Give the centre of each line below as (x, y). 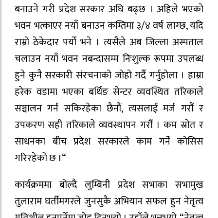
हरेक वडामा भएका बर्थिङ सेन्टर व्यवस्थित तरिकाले (109, 92)
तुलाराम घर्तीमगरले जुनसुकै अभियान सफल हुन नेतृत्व (109, 202)
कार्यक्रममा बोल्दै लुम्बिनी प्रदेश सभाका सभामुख (109, 185)
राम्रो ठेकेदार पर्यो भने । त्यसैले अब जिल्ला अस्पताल (109, 43)
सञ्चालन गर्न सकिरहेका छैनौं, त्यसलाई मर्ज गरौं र (109, 109)
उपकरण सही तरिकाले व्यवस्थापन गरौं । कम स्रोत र (109, 125)
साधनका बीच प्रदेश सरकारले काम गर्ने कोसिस (109, 142)
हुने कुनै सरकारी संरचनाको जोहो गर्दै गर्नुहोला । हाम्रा (109, 76)
